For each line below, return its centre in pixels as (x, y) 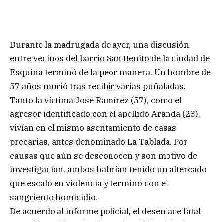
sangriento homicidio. (54, 197)
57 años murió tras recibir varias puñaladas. (98, 86)
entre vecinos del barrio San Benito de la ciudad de (110, 58)
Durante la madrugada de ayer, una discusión (100, 44)
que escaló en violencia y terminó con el (89, 183)
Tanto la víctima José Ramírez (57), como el (96, 100)
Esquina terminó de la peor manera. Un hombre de (110, 72)
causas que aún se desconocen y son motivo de (104, 155)
